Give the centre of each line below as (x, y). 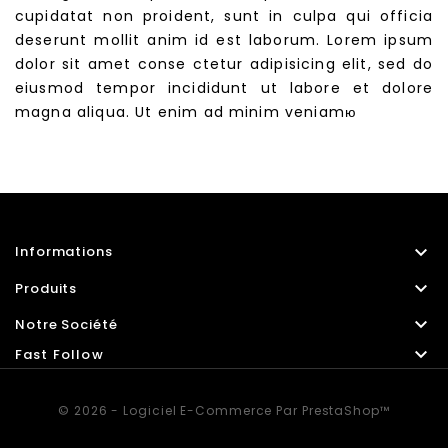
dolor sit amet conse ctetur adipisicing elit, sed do (224, 64)
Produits (46, 288)
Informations (64, 251)
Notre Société (66, 325)
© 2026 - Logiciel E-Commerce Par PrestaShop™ (224, 411)
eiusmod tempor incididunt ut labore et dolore (224, 88)
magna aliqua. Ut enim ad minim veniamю (186, 112)
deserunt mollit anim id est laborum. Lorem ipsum (224, 40)
